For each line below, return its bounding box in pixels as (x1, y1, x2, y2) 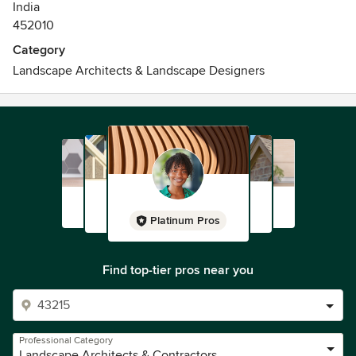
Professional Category (19, 335, 113, 346)
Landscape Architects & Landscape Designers (13, 63, 265, 79)
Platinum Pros (150, 214, 220, 227)
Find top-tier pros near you (103, 262, 253, 278)
